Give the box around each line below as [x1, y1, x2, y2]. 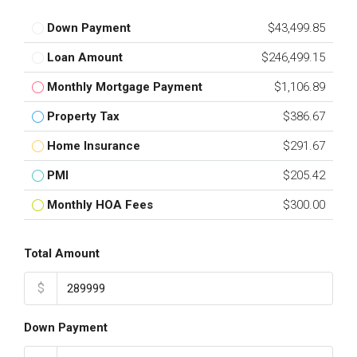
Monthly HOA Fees [47, 198, 153, 212]
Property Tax [47, 109, 120, 124]
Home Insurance [47, 139, 140, 153]
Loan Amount [47, 50, 123, 65]
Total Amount [24, 246, 100, 261]
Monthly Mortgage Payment [47, 80, 202, 94]
